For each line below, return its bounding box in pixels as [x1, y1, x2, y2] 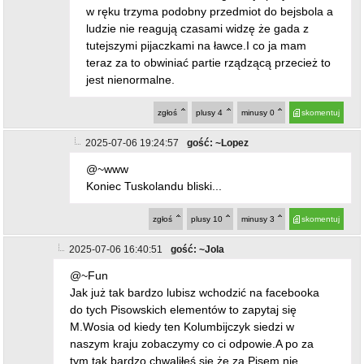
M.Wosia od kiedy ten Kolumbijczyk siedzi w [70, 319, 295, 333]
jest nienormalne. [86, 72, 175, 86]
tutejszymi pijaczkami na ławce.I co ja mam [86, 38, 307, 52]
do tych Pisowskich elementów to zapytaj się [70, 302, 297, 316]
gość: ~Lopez [187, 136, 249, 149]
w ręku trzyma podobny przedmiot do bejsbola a [86, 4, 334, 18]
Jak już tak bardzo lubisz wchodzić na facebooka [70, 285, 320, 299]
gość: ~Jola [171, 243, 225, 255]
